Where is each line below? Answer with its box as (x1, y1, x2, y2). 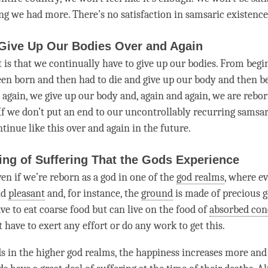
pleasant (8, 187, 45, 200)
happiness (136, 246, 179, 260)
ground (141, 187, 173, 200)
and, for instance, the (45, 187, 141, 200)
